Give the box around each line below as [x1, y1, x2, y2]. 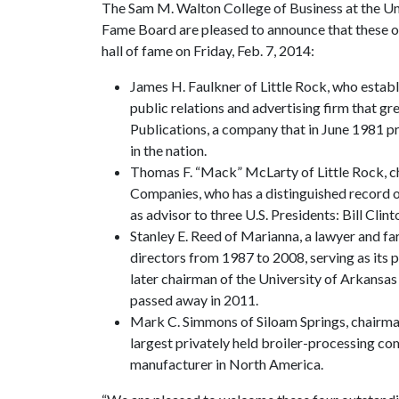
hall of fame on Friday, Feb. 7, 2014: [102, 42, 314, 59]
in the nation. [130, 142, 207, 159]
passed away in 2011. [130, 291, 258, 308]
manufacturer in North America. [130, 355, 323, 372]
